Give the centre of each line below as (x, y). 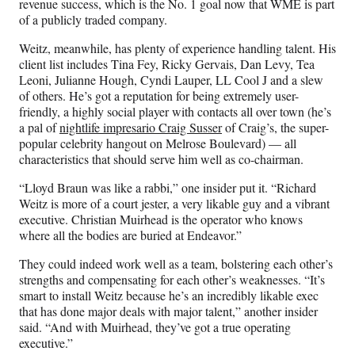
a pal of (39, 128)
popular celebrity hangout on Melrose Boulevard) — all (158, 143)
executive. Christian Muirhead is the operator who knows (161, 219)
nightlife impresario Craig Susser (141, 128)
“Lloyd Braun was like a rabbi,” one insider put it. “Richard (168, 188)
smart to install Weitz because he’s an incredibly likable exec (169, 296)
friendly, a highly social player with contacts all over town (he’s (175, 112)
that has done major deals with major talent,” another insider (168, 311)
